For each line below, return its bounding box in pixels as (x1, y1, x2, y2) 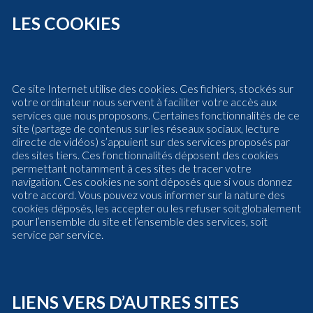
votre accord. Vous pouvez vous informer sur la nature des (12, 188, 285, 201)
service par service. (12, 228, 103, 241)
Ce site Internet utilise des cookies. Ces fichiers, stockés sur (12, 82, 293, 95)
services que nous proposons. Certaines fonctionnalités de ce (12, 108, 300, 122)
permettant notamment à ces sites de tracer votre (12, 161, 252, 175)
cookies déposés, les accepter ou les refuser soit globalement (12, 201, 301, 214)
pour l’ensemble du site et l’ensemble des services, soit (12, 214, 268, 228)
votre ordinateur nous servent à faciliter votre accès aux (12, 95, 277, 108)
